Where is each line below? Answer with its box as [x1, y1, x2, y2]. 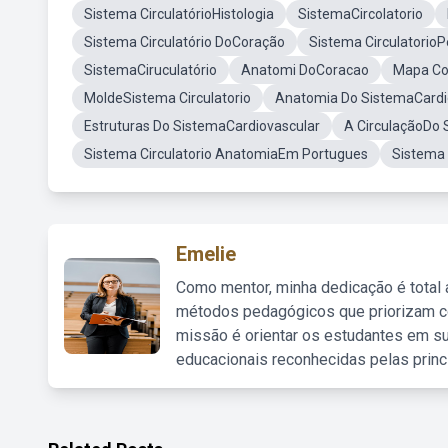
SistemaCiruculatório [84, 62, 217, 78]
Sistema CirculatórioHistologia [84, 6, 274, 22]
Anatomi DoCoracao [241, 62, 369, 78]
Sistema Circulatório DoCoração [84, 34, 285, 50]
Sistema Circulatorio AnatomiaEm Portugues [84, 146, 368, 162]
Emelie [176, 242, 236, 266]
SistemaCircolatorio [298, 6, 423, 22]
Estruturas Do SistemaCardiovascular [84, 118, 320, 134]
